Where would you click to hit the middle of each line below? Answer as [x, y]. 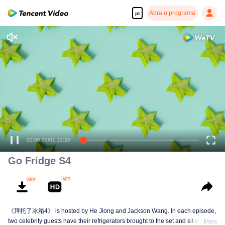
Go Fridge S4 [39, 161]
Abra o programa [172, 13]
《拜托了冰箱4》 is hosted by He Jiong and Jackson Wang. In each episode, [112, 211]
